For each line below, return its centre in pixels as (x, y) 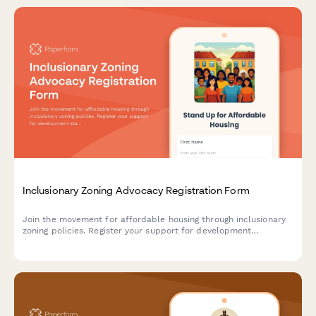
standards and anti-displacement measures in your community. (155, 242)
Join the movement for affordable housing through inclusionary (154, 219)
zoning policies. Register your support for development (137, 230)
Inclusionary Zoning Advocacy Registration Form (136, 190)
